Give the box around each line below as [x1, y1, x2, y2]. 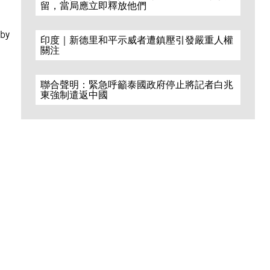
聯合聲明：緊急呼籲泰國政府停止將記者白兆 [40, 79, 234, 90]
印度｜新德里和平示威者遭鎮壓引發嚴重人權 [40, 34, 234, 46]
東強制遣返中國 [40, 89, 108, 101]
